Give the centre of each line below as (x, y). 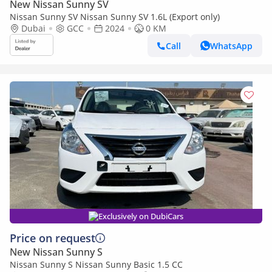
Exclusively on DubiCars (141, 216)
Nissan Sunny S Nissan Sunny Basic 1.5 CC (96, 264)
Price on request (53, 238)
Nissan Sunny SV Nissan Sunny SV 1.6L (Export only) (115, 17)
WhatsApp (231, 46)
